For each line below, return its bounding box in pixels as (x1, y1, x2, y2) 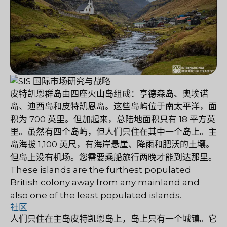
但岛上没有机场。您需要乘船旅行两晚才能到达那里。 (10, 152, 217, 163)
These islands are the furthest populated (10, 165, 191, 175)
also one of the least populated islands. (10, 190, 181, 201)
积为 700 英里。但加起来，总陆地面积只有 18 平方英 (10, 114, 215, 125)
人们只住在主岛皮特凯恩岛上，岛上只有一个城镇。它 (10, 214, 217, 224)
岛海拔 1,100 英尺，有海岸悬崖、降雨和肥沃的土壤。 (10, 139, 214, 150)
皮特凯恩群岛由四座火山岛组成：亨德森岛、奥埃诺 (10, 89, 208, 99)
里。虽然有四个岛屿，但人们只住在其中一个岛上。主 (10, 127, 217, 137)
